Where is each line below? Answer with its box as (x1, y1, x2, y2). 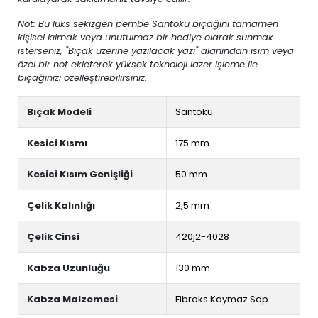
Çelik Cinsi (27, 230, 79, 243)
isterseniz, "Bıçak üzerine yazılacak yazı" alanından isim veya (18, 44, 294, 57)
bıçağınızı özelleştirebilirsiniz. (18, 71, 147, 84)
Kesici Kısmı (27, 136, 87, 150)
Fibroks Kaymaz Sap (175, 292, 268, 306)
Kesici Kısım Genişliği (27, 168, 133, 181)
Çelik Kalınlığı (27, 199, 95, 212)
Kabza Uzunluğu (27, 261, 110, 275)
